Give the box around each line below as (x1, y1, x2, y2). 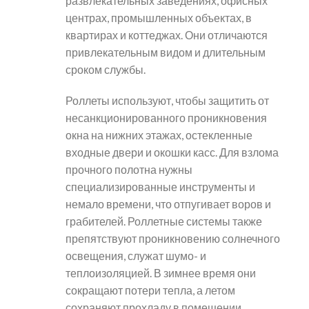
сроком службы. (66, 63, 146, 77)
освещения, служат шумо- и (66, 249, 206, 263)
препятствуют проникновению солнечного (66, 232, 280, 246)
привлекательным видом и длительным (66, 46, 266, 59)
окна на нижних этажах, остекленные (66, 128, 252, 142)
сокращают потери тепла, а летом (66, 283, 235, 297)
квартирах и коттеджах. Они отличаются (66, 28, 268, 42)
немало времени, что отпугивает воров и (66, 197, 271, 211)
